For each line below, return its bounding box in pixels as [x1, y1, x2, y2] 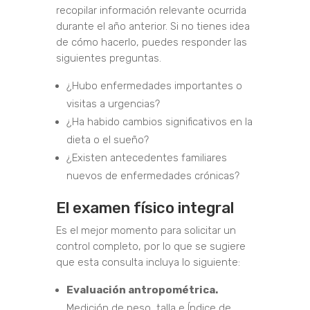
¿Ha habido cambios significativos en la [66, 116, 253, 129]
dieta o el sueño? [66, 134, 149, 147]
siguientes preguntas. [55, 52, 161, 65]
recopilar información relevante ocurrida [55, 4, 246, 17]
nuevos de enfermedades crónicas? [66, 170, 239, 183]
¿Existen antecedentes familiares [66, 152, 227, 165]
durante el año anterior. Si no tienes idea [55, 20, 250, 33]
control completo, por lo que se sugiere [55, 240, 246, 253]
